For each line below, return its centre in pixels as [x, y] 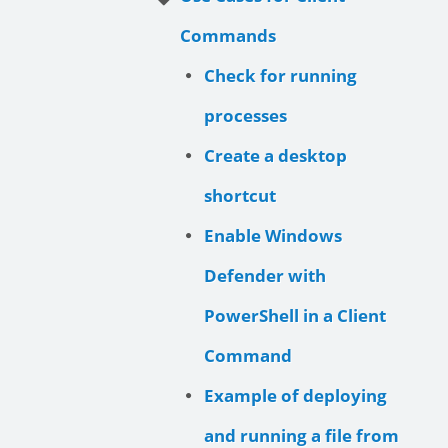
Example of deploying [295, 396]
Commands [228, 36]
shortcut [240, 196]
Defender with [265, 276]
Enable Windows [273, 236]
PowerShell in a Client [295, 316]
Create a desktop [275, 156]
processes [245, 116]
